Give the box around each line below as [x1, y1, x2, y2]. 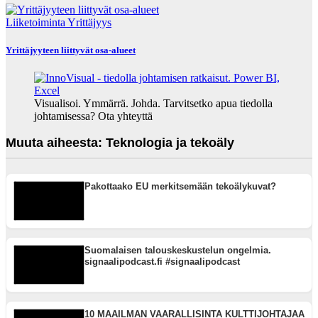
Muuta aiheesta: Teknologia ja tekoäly [6, 136, 234, 150]
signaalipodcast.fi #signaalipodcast [84, 256, 240, 268]
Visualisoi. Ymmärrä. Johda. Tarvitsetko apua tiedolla [34, 97, 273, 110]
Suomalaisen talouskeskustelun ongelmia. [84, 245, 271, 256]
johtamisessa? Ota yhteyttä [34, 110, 153, 123]
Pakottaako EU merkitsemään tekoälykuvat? [84, 181, 276, 192]
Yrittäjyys [67, 16, 111, 28]
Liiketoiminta [6, 16, 67, 28]
